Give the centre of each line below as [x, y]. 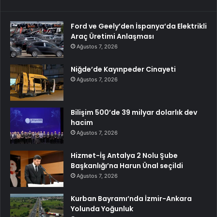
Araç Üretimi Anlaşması [112, 36]
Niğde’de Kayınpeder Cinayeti [123, 69]
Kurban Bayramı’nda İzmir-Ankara [131, 198]
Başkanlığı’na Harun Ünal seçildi [127, 165]
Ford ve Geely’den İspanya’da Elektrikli [139, 26]
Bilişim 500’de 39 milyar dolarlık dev [134, 112]
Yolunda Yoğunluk [102, 209]
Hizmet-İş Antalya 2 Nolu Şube [124, 155]
